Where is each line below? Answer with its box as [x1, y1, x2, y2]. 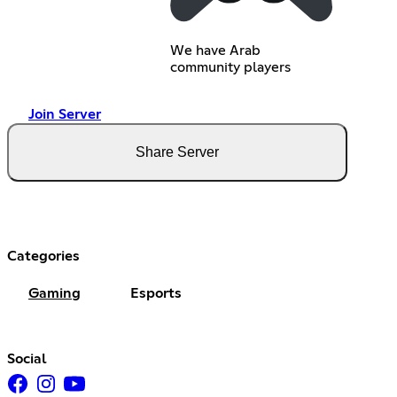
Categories [7, 249, 80, 264]
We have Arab [170, 43, 261, 58]
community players [170, 60, 292, 75]
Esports [130, 286, 182, 301]
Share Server [136, 144, 219, 160]
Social [7, 352, 47, 367]
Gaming [28, 286, 81, 301]
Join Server [28, 107, 101, 122]
